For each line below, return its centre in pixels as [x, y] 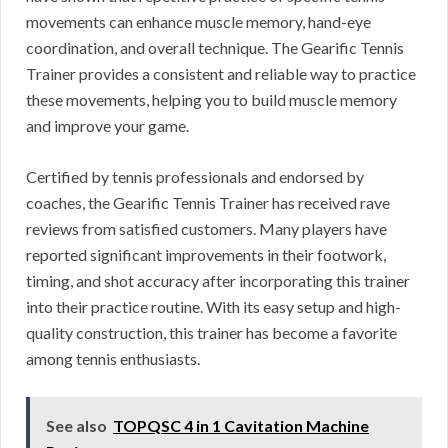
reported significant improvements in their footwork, [206, 254]
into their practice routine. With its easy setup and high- [213, 306]
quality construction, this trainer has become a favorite [211, 332]
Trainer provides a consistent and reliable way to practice [221, 73]
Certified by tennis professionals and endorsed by [195, 176]
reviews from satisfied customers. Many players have [206, 228]
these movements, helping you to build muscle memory [211, 99]
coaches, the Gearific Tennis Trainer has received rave [208, 202]
